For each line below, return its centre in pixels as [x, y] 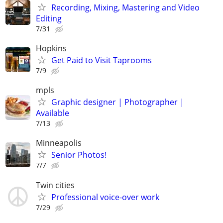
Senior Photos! [79, 155]
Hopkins [51, 48]
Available [53, 113]
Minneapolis [59, 143]
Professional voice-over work [105, 197]
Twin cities [55, 185]
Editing [49, 18]
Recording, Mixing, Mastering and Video [125, 7]
